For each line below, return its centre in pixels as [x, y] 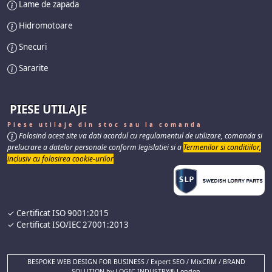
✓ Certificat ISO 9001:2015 [58, 213]
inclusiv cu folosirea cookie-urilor [60, 159]
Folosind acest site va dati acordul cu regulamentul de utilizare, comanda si [140, 136]
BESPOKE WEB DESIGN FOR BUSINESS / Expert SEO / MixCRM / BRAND [136, 261]
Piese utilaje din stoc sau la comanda [105, 125]
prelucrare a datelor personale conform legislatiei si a [95, 148]
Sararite [33, 68]
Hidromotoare [45, 26]
